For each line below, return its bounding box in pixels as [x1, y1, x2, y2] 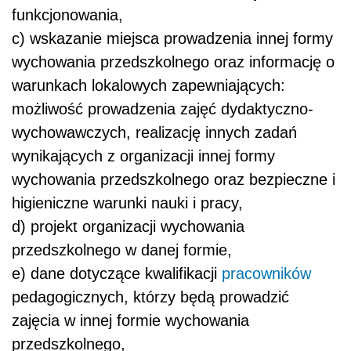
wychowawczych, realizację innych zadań [12, 124, 297, 142]
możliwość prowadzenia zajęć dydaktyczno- [12, 100, 313, 118]
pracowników [222, 265, 311, 283]
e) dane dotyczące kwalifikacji [12, 265, 222, 283]
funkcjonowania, [12, 6, 123, 24]
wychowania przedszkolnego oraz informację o [12, 53, 335, 71]
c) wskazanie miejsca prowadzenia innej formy [12, 30, 333, 48]
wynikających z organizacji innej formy [12, 147, 275, 165]
